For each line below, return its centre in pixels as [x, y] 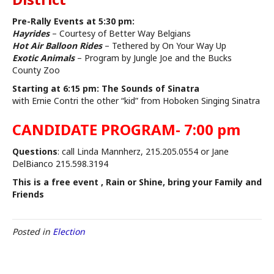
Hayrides [31, 34]
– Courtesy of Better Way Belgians [120, 34]
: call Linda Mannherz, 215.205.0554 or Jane [143, 152]
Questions [35, 152]
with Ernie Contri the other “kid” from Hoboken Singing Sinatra [136, 101]
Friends [28, 194]
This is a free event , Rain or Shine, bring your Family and [137, 182]
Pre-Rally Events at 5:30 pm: [73, 21]
